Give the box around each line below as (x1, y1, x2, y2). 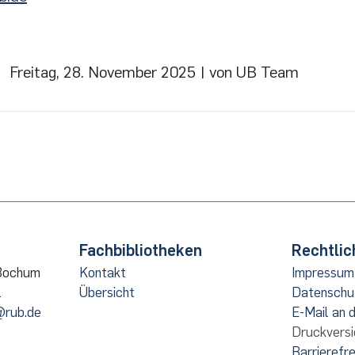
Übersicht (78, 284, 135, 301)
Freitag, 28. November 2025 (9, 63, 200, 82)
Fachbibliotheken (78, 241, 202, 261)
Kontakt (78, 265, 126, 281)
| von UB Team (199, 63, 299, 82)
